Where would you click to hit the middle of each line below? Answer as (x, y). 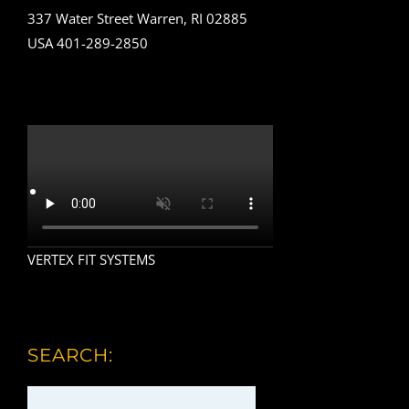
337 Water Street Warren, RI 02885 (137, 18)
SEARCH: (70, 355)
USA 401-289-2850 (88, 42)
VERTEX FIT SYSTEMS (91, 260)
